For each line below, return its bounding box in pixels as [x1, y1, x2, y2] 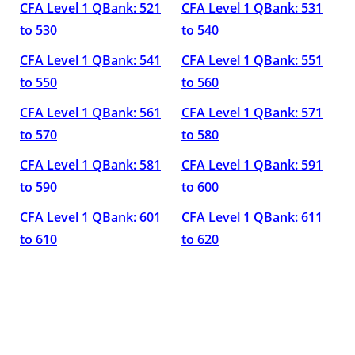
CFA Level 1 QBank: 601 [20, 208, 161, 226]
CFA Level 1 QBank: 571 [181, 104, 323, 121]
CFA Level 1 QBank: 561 [20, 104, 161, 121]
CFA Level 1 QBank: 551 [181, 52, 323, 69]
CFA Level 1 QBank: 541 [20, 52, 161, 69]
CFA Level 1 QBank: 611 [181, 208, 323, 226]
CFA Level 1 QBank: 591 [181, 156, 323, 174]
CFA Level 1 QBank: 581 [20, 156, 161, 174]
